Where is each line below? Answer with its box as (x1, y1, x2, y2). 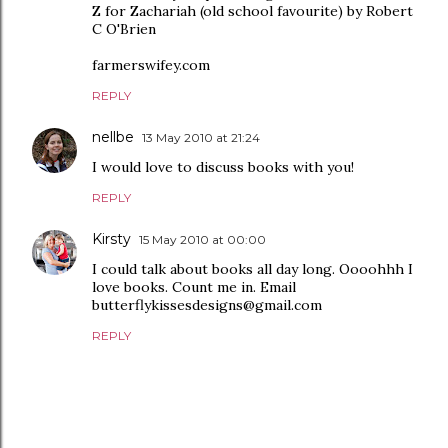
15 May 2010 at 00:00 (139, 232, 266, 247)
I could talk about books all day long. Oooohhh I (92, 260, 413, 278)
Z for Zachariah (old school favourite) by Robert (92, 2, 413, 20)
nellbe (92, 128, 134, 146)
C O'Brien (92, 20, 156, 38)
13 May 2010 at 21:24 (142, 130, 260, 145)
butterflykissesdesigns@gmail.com (92, 296, 322, 314)
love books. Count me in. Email (92, 278, 296, 296)
